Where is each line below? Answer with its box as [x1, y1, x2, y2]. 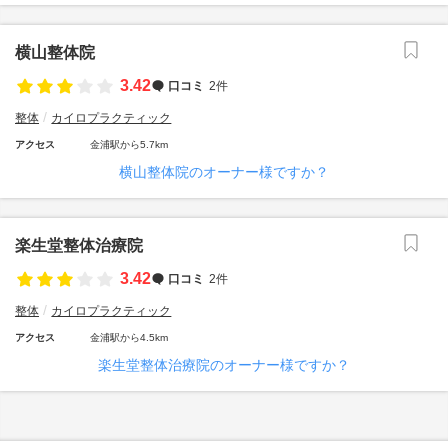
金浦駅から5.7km [90, 139, 168, 150]
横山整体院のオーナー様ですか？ [119, 164, 329, 180]
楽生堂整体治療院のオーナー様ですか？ [98, 357, 350, 373]
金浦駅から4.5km [90, 332, 168, 343]
